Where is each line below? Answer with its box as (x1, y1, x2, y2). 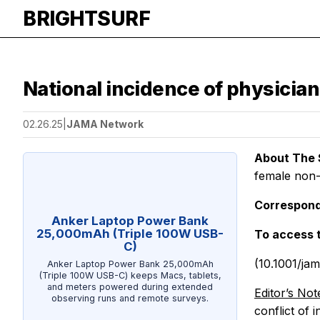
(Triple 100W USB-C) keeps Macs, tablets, (39, 269, 221, 281)
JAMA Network (66, 118, 144, 131)
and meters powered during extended (47, 281, 213, 292)
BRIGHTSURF (23, 6, 150, 31)
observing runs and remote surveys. (51, 292, 209, 304)
